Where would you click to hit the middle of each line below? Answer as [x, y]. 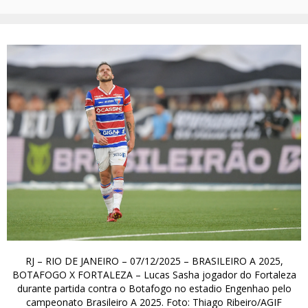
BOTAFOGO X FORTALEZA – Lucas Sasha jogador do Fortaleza [154, 275]
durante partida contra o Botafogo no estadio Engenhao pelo [154, 289]
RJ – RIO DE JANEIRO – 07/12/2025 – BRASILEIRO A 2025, [154, 261]
